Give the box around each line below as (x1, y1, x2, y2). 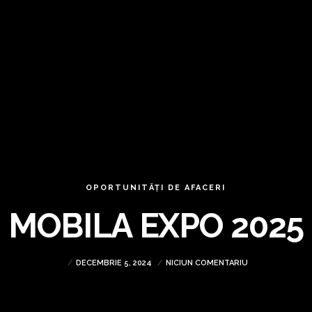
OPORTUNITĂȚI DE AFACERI (86, 183, 226, 192)
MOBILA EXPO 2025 (8, 206, 304, 245)
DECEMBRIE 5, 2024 (75, 258, 154, 267)
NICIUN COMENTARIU (165, 258, 248, 267)
